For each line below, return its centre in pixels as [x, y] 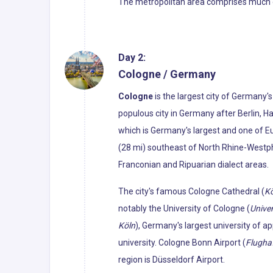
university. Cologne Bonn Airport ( [182, 242]
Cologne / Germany [167, 74]
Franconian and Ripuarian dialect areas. [193, 164]
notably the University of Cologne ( [184, 208]
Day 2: [132, 57]
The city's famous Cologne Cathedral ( [191, 191]
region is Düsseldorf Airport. [172, 259]
